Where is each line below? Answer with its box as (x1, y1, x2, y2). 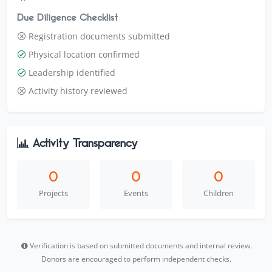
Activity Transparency (29, 137, 137, 149)
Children (203, 187, 234, 199)
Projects (38, 187, 68, 199)
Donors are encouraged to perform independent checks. (41, 253, 231, 264)
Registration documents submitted (29, 30, 170, 42)
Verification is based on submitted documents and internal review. (27, 240, 252, 251)
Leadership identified (29, 66, 115, 78)
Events (123, 187, 148, 199)
